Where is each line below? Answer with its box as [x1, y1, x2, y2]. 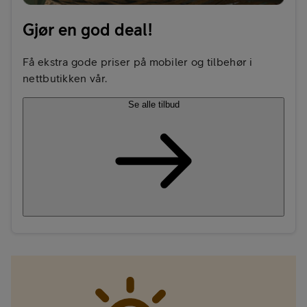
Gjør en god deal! [23, 20, 153, 40]
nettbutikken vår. [23, 72, 108, 85]
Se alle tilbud [127, 99, 180, 110]
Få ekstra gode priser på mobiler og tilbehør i [23, 56, 253, 69]
